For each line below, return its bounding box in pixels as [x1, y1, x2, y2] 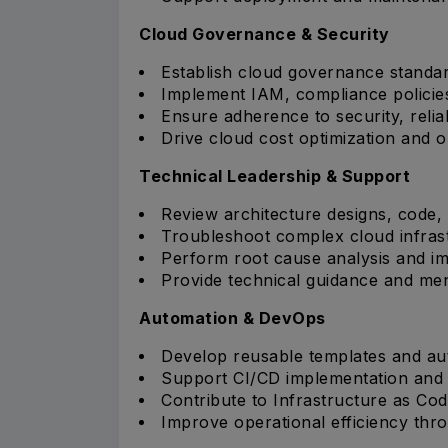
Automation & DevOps [139, 307, 326, 328]
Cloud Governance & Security [139, 23, 390, 44]
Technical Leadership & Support [139, 165, 410, 186]
